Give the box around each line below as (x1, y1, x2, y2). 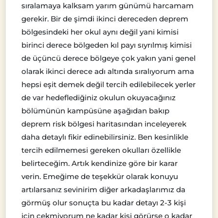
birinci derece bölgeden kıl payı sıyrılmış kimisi (21, 40, 192, 50)
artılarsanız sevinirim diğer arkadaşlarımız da (21, 185, 185, 195)
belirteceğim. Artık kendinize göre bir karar (21, 159, 178, 168)
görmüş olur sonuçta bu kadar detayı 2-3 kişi (21, 198, 186, 208)
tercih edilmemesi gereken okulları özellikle (21, 145, 181, 155)
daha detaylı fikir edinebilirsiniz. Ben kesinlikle (21, 132, 188, 142)
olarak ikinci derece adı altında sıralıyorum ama (21, 67, 194, 76)
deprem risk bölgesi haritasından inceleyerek (21, 119, 186, 129)
